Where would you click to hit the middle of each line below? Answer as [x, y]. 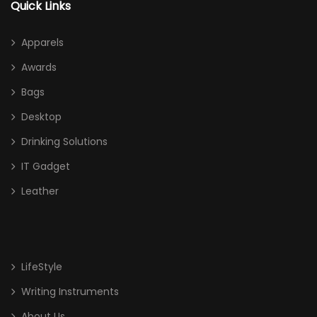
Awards [39, 67]
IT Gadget [46, 166]
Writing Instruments [70, 292]
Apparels [42, 42]
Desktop [41, 117]
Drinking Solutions [64, 142]
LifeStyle [42, 267]
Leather [40, 191]
